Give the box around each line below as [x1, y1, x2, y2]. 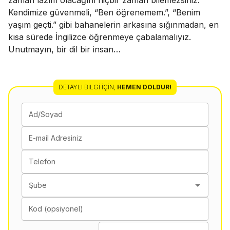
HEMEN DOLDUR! [117, 83, 171, 91]
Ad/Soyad [29, 110, 63, 119]
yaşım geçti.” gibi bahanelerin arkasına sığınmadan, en [8, 20, 219, 30]
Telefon [29, 157, 55, 166]
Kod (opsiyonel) [29, 204, 83, 214]
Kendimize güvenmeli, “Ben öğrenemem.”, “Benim [8, 7, 200, 18]
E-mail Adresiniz [29, 133, 82, 143]
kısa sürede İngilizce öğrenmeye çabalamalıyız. [8, 32, 191, 43]
